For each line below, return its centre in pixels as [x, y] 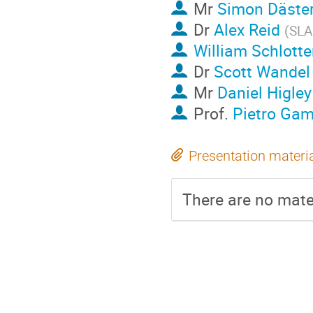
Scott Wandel [262, 72]
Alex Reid [247, 30]
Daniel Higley [264, 93]
